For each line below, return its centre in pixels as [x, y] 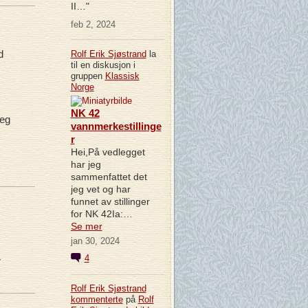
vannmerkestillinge [116, 126]
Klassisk [122, 76]
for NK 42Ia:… [101, 213]
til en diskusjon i [103, 65]
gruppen [88, 76]
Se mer [86, 226]
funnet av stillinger [110, 201]
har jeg [86, 164]
